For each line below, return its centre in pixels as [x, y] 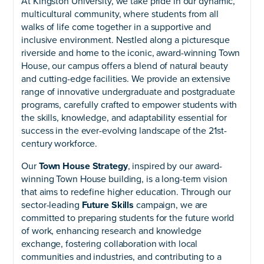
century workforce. [60, 143]
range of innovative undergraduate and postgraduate [128, 92]
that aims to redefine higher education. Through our [126, 192]
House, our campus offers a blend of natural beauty [125, 66]
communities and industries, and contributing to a [121, 257]
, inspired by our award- [175, 166]
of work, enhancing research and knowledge [111, 231]
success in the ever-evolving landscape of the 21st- [124, 131]
